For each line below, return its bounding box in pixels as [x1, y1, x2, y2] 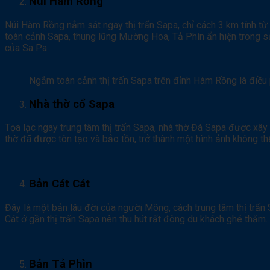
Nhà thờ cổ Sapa [29, 97, 115, 111]
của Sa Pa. [5, 42, 49, 54]
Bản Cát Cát [29, 177, 90, 191]
